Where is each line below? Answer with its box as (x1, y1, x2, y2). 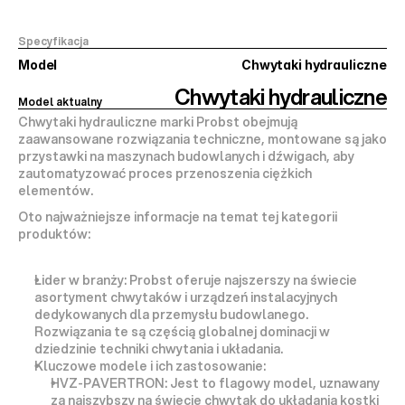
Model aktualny (18, 94, 102, 109)
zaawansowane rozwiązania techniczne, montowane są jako (18, 130, 387, 148)
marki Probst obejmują (157, 113, 297, 131)
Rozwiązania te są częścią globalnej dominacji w (34, 323, 330, 341)
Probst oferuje (127, 271, 224, 289)
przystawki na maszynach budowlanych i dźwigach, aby (18, 147, 354, 165)
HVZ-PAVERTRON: (51, 374, 167, 392)
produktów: (18, 225, 90, 243)
